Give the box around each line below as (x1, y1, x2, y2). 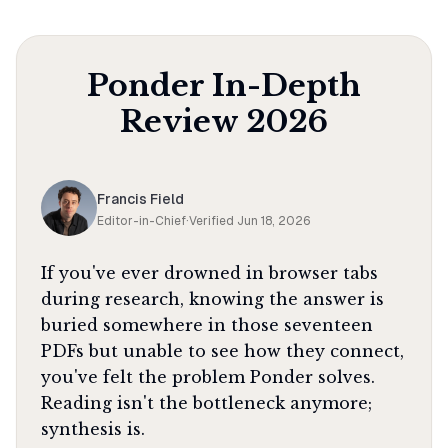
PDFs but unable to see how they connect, (41, 341, 404, 361)
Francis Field (97, 191, 184, 207)
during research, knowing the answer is (41, 289, 384, 309)
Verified (189, 214, 237, 228)
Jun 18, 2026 (237, 214, 311, 228)
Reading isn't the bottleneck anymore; (41, 393, 372, 413)
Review (120, 103, 246, 140)
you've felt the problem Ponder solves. (41, 367, 375, 387)
